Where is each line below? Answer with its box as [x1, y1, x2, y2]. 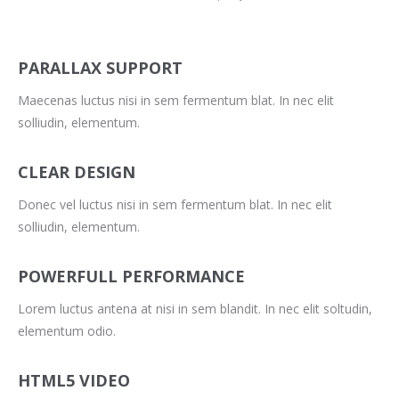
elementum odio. [18, 322, 116, 339]
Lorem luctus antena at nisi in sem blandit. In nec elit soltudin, [18, 300, 372, 317]
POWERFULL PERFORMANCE [18, 265, 245, 287]
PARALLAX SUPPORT [18, 57, 183, 78]
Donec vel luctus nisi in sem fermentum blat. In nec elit [18, 196, 332, 213]
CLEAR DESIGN [18, 161, 135, 183]
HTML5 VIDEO [18, 370, 130, 391]
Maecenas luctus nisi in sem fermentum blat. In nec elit [18, 92, 334, 109]
